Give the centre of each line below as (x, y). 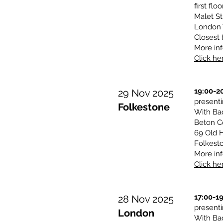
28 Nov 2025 (146, 199)
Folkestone (144, 107)
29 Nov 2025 (146, 93)
